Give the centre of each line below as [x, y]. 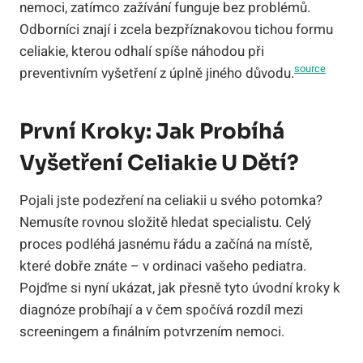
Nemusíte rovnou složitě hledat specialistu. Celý [165, 222]
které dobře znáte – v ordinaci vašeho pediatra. [163, 266]
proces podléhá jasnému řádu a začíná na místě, [166, 244]
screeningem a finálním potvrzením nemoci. [152, 331]
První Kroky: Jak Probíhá [152, 131]
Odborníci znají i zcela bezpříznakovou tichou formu [176, 29]
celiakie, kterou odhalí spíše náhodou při [142, 51]
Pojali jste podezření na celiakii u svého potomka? [171, 200]
